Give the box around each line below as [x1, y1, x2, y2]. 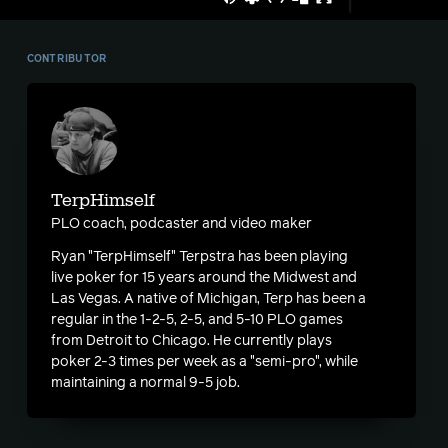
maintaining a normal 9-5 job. [50, 376, 240, 390]
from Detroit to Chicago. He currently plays [50, 334, 332, 348]
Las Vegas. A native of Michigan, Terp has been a [50, 292, 366, 306]
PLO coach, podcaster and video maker [50, 217, 312, 231]
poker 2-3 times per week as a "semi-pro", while [50, 355, 358, 369]
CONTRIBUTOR [26, 54, 108, 64]
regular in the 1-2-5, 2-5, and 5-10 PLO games [50, 313, 343, 327]
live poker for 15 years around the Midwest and [50, 271, 357, 285]
